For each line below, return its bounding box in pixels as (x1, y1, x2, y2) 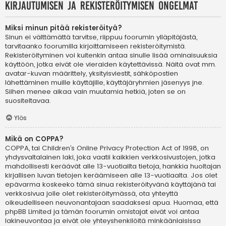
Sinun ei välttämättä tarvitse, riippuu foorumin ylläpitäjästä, (5, 32, 197, 42)
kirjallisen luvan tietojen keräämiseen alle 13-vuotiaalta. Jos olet (5, 171, 217, 181)
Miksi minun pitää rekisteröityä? (5, 23, 122, 33)
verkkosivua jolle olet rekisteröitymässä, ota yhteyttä (5, 189, 178, 199)
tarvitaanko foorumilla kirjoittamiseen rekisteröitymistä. (5, 41, 186, 51)
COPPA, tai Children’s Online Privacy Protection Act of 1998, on (5, 143, 209, 153)
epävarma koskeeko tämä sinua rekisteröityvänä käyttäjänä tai (5, 180, 216, 190)
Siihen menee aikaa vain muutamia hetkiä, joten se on (5, 87, 186, 97)
